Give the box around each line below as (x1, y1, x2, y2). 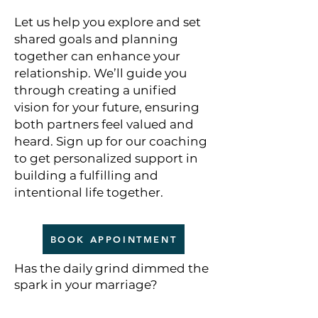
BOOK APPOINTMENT (50, 234, 177, 245)
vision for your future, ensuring (14, 100, 199, 114)
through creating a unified (14, 83, 177, 97)
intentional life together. (14, 185, 163, 199)
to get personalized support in (14, 151, 198, 165)
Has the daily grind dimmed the (14, 261, 209, 275)
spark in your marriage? (14, 278, 158, 292)
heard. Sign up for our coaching (14, 134, 207, 148)
